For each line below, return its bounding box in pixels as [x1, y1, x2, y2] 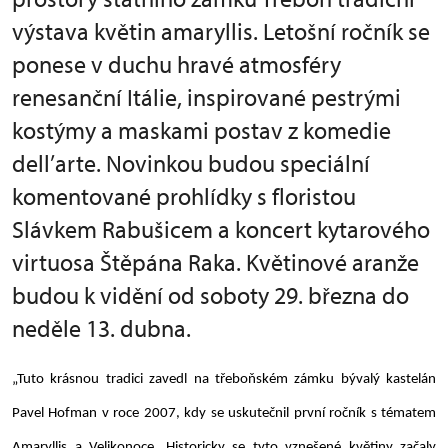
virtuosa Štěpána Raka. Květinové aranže [12, 246, 419, 277]
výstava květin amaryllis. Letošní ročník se [12, 15, 430, 46]
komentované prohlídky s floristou [12, 180, 356, 211]
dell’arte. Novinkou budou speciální [12, 147, 370, 178]
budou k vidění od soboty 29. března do [12, 279, 409, 310]
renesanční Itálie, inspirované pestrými [12, 81, 401, 112]
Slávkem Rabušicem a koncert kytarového [12, 213, 430, 244]
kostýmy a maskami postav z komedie [12, 114, 391, 145]
